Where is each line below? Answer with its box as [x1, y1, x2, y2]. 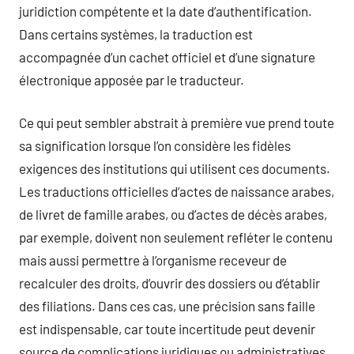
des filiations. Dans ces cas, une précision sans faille [19, 298, 315, 314]
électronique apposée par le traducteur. [19, 71, 244, 88]
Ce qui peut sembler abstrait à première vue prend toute [19, 115, 334, 130]
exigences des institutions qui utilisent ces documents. [19, 160, 330, 176]
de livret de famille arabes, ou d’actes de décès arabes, [19, 206, 327, 222]
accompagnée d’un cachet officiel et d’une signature [19, 48, 315, 65]
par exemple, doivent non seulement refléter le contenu [19, 229, 333, 245]
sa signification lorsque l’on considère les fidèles [19, 137, 291, 153]
